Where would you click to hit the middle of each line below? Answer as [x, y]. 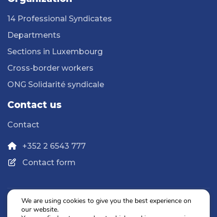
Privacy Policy [101, 210]
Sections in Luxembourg [55, 51]
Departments [34, 35]
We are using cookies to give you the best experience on [106, 201]
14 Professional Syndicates [60, 18]
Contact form [49, 162]
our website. [40, 209]
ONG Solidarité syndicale [56, 84]
